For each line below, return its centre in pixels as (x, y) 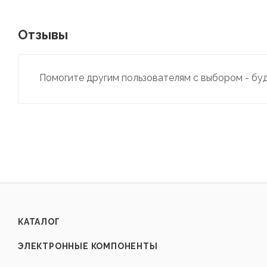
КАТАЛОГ (39, 222)
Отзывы (43, 35)
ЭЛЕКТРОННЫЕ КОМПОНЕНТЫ (88, 246)
